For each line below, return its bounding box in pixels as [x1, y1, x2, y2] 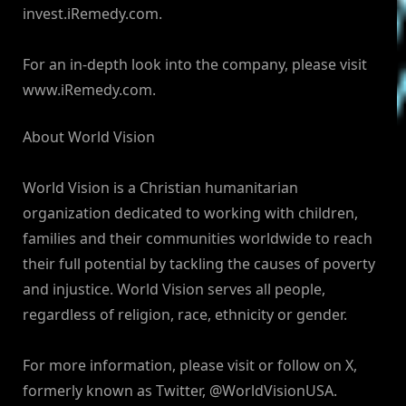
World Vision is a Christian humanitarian [23, 178, 298, 198]
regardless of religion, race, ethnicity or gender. [23, 304, 347, 325]
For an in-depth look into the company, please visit [23, 54, 367, 75]
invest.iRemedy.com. [23, 4, 162, 24]
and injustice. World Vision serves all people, [23, 279, 325, 300]
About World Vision [23, 127, 155, 148]
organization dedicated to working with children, [23, 203, 358, 224]
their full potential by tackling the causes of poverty [23, 254, 375, 275]
